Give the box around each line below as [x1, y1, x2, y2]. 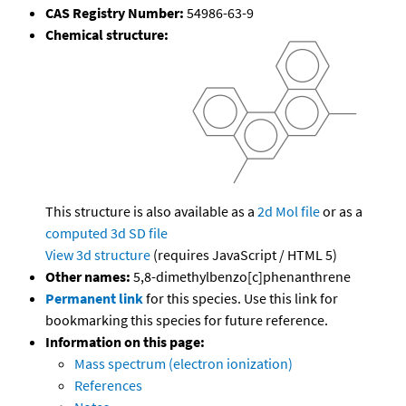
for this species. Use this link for [146, 289, 338, 308]
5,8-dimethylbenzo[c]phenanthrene [130, 267, 351, 286]
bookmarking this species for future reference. [45, 311, 328, 330]
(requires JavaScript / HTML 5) [150, 246, 337, 265]
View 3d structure [45, 246, 150, 265]
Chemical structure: [45, 25, 169, 44]
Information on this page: [45, 333, 205, 352]
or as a [320, 202, 362, 221]
